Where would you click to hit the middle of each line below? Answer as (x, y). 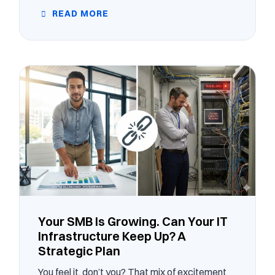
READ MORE (79, 14)
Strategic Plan (79, 250)
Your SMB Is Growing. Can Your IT (133, 221)
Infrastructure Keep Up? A (111, 236)
